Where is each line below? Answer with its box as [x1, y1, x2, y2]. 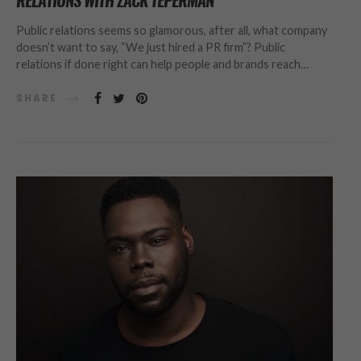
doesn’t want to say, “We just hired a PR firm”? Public [16, 39, 285, 54]
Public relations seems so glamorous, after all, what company [16, 23, 327, 37]
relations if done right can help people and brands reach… [16, 56, 309, 71]
